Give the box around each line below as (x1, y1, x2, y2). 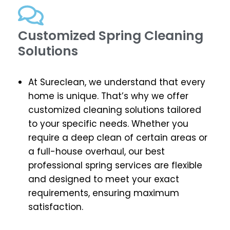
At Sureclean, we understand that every (28, 76, 205, 89)
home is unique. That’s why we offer (28, 90, 188, 103)
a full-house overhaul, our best (28, 145, 165, 158)
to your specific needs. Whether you (28, 118, 188, 130)
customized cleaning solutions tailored (28, 104, 201, 117)
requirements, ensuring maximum (28, 187, 179, 200)
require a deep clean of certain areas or (28, 131, 207, 144)
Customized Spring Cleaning (18, 27, 203, 45)
